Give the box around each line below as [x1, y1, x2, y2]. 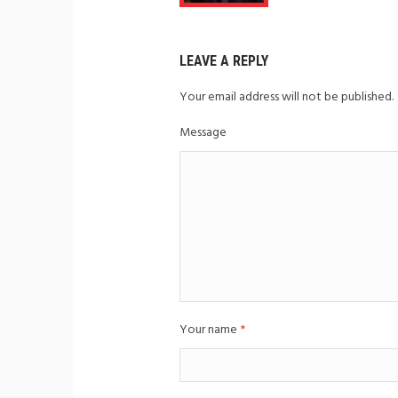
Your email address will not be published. [179, 86, 394, 107]
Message [179, 122, 227, 143]
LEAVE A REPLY [179, 52, 268, 69]
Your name [179, 319, 240, 340]
